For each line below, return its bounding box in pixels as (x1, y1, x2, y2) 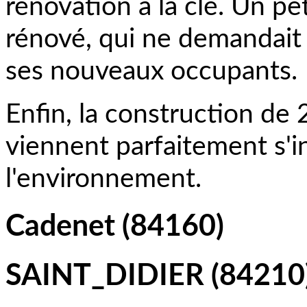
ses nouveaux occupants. (5, 58, 297, 86)
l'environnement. (5, 166, 201, 193)
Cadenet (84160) (5, 212, 224, 242)
